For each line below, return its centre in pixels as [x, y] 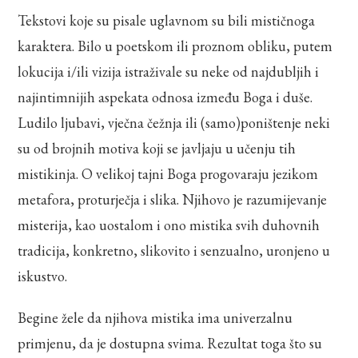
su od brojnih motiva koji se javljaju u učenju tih [157, 148]
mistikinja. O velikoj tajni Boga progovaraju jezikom [168, 173]
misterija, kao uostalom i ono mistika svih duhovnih [169, 225]
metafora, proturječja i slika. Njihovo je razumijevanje [173, 199]
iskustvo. [43, 276]
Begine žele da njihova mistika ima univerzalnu [155, 317]
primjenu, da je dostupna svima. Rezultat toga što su [170, 343]
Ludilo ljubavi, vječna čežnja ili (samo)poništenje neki [174, 122]
